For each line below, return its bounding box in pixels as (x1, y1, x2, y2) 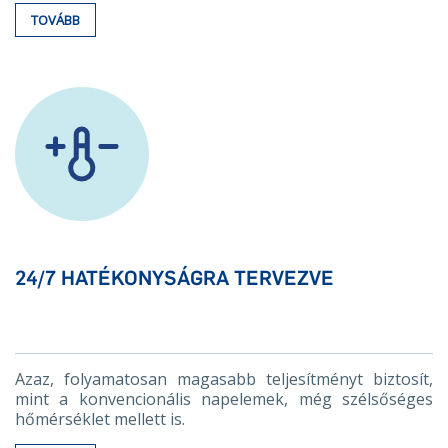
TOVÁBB (31, 11, 80, 29)
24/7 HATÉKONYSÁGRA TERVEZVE (15, 266, 334, 290)
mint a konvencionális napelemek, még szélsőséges (15, 388, 433, 410)
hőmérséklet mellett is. (15, 408, 185, 430)
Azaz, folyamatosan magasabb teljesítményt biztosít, (15, 368, 433, 390)
